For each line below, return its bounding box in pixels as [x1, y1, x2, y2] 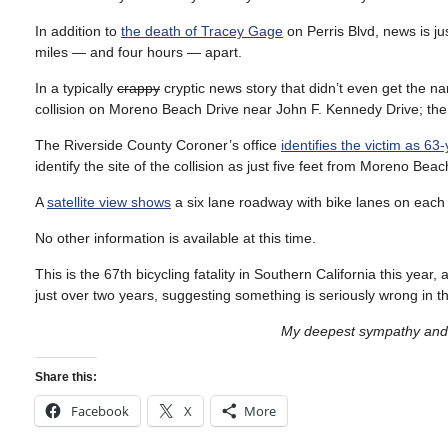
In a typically [35, 80, 117, 96]
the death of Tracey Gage [121, 23, 283, 39]
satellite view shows [47, 194, 171, 210]
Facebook [71, 402, 129, 420]
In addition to [35, 23, 121, 39]
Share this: [35, 370, 97, 384]
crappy [117, 80, 160, 96]
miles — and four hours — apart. [35, 44, 242, 60]
